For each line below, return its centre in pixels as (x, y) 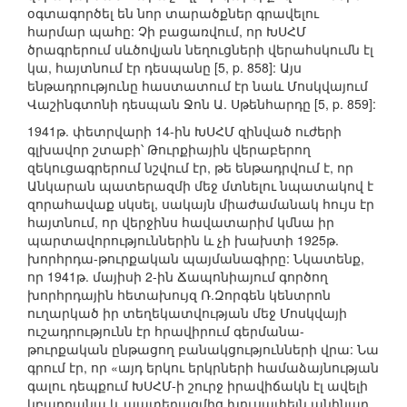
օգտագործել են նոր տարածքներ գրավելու (173, 13)
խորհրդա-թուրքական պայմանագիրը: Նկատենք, (196, 258)
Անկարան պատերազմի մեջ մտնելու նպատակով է (200, 186)
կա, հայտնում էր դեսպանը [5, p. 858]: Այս (164, 68)
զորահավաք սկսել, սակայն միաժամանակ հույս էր (201, 204)
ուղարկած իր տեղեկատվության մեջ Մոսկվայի (187, 313)
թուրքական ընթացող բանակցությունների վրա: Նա (203, 349)
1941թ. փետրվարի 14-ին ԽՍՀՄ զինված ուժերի (184, 131)
